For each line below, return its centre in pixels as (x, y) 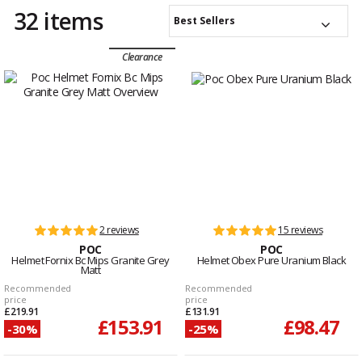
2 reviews (119, 230)
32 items (59, 21)
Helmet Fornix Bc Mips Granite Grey (90, 261)
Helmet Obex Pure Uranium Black (271, 261)
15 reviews (300, 230)
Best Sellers (204, 21)
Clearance (142, 57)
